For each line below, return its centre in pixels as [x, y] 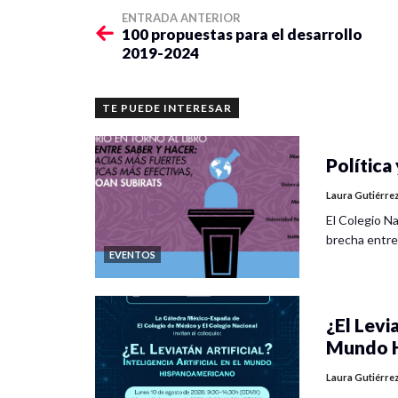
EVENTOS [132, 254]
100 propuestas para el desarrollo [242, 34]
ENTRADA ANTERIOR [181, 17]
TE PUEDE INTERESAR [167, 107]
